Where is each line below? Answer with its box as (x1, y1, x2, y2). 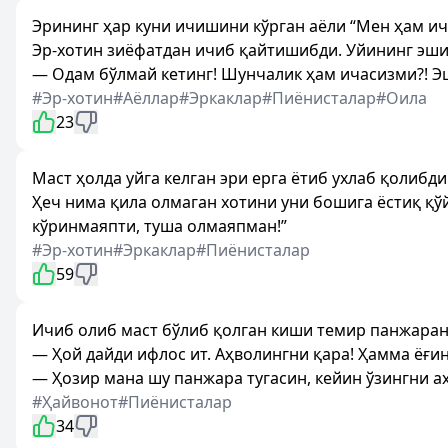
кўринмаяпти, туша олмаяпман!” (32, 215, 287, 237)
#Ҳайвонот (32, 391, 118, 413)
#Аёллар (113, 87, 179, 109)
